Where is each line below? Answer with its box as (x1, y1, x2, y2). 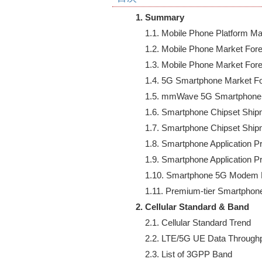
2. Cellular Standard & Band (136, 201, 249, 212)
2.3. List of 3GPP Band (136, 249, 232, 259)
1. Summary (136, 12, 184, 22)
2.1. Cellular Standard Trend (136, 217, 251, 227)
